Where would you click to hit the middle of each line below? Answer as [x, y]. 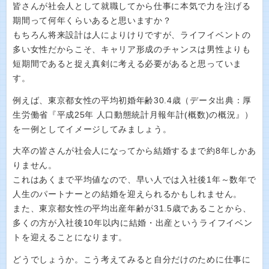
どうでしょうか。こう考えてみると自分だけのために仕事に [132, 259]
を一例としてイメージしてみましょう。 [92, 129]
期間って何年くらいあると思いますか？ [92, 21]
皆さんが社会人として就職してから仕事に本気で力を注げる [132, 6]
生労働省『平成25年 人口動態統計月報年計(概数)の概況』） [133, 115]
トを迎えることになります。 [70, 237]
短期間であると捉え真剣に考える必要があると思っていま [127, 64]
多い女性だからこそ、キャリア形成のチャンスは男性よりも [132, 50]
